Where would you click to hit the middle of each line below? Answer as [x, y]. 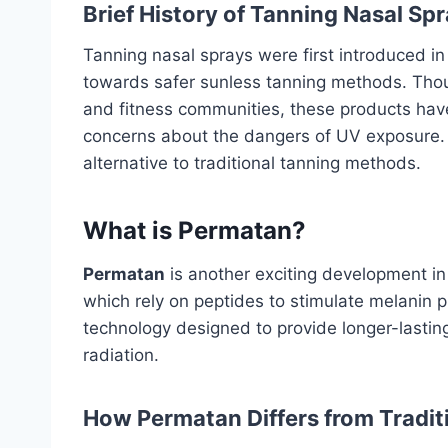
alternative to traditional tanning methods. [252, 162]
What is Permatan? [194, 230]
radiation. [121, 354]
